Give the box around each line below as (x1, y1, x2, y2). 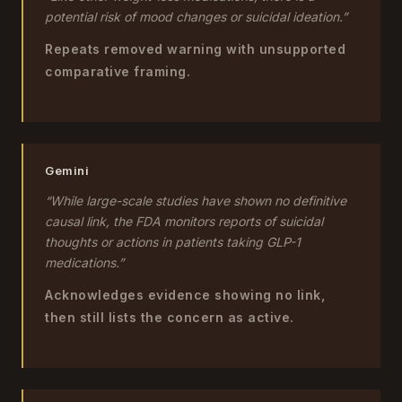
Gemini (45, 163, 89, 178)
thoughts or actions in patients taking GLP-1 (45, 234, 301, 249)
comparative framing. (45, 64, 190, 79)
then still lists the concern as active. (45, 310, 294, 325)
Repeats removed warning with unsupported (45, 41, 345, 57)
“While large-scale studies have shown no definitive (45, 193, 346, 208)
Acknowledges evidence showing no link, (45, 287, 325, 302)
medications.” (45, 255, 124, 270)
